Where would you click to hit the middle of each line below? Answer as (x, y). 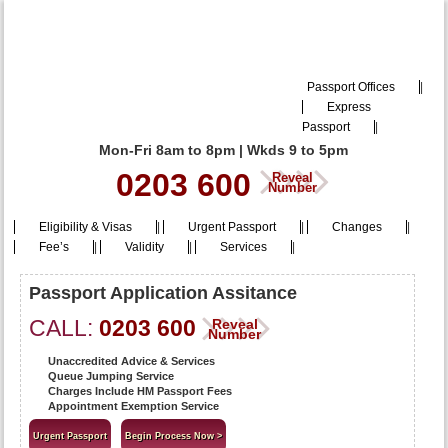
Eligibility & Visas (86, 227)
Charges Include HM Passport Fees (140, 391)
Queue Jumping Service (111, 376)
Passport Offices (350, 87)
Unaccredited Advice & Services (132, 361)
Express (348, 107)
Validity (145, 247)
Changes (357, 227)
